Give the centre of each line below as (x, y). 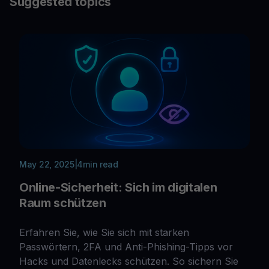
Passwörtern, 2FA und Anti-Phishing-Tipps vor (126, 246)
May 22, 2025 (47, 164)
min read (101, 164)
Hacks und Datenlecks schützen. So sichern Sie (129, 261)
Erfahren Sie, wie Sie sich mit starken (104, 232)
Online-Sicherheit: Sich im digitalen (118, 187)
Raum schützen (63, 203)
